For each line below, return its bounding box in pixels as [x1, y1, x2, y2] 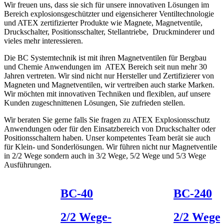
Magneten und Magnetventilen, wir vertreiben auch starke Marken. [4, 80, 214, 89]
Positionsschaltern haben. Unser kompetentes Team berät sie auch [4, 133, 210, 142]
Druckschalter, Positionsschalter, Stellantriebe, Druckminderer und [4, 27, 214, 36]
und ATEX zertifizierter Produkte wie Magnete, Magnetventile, [4, 18, 202, 27]
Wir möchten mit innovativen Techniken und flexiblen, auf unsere [4, 89, 210, 98]
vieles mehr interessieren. [4, 36, 83, 45]
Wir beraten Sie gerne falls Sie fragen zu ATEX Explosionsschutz [4, 115, 210, 124]
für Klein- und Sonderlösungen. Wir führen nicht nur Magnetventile [4, 142, 217, 151]
